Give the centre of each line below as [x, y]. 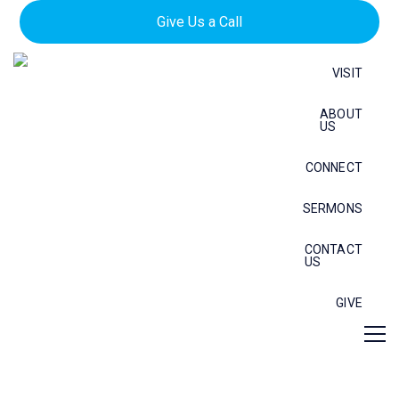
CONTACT [333, 249]
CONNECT [334, 167]
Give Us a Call [199, 22]
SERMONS [332, 208]
